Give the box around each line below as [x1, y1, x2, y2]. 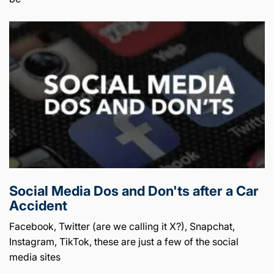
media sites [9, 250, 61, 263]
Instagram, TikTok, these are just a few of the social [9, 235, 239, 248]
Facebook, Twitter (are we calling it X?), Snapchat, [9, 220, 235, 232]
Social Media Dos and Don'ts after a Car [9, 182, 259, 199]
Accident [9, 197, 67, 213]
